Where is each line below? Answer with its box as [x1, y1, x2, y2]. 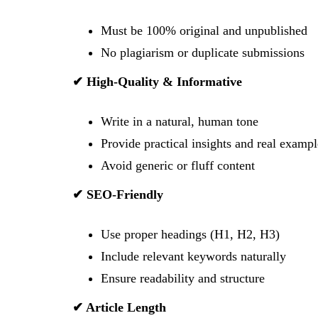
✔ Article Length [72, 300, 166, 314]
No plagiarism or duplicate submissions [101, 45, 305, 60]
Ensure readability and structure [101, 271, 265, 285]
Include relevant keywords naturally [101, 249, 286, 263]
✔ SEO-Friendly [72, 187, 163, 202]
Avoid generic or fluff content [101, 158, 255, 172]
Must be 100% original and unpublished [101, 23, 307, 38]
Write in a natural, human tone [101, 114, 258, 128]
